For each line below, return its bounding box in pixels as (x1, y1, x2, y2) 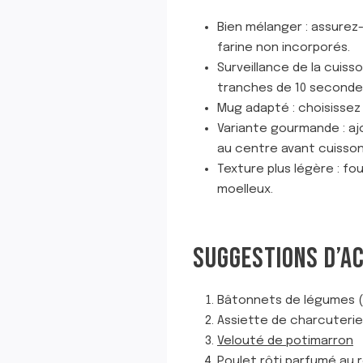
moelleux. (217, 182, 273, 196)
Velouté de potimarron (217, 334, 353, 348)
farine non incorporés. (217, 41, 350, 54)
